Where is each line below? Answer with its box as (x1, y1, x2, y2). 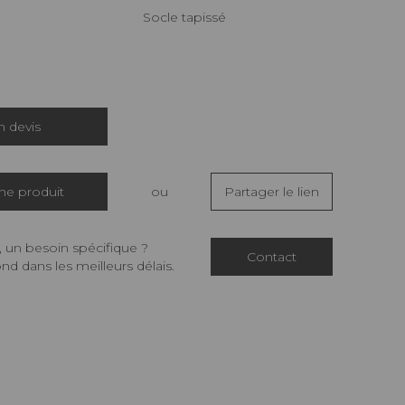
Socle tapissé (151, 9, 226, 26)
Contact (247, 249, 297, 266)
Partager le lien (224, 184, 319, 201)
